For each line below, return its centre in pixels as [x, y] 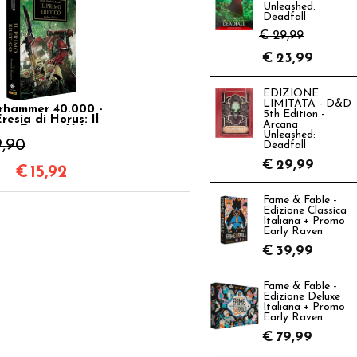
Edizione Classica [305, 211]
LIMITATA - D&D [307, 104]
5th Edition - [294, 114]
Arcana [280, 125]
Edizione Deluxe [302, 297]
